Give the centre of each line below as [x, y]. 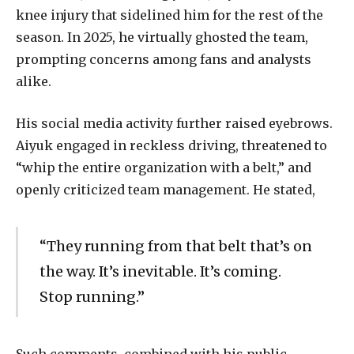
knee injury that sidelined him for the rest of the [169, 15]
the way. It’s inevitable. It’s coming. [160, 271]
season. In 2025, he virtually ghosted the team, [162, 38]
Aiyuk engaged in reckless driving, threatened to [171, 145]
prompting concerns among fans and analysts [164, 60]
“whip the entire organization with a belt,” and [164, 167]
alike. [34, 82]
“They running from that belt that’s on [175, 246]
